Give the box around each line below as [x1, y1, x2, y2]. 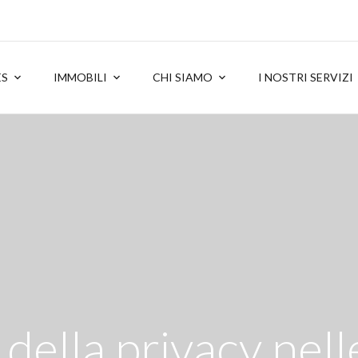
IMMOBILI [54, 70, 107, 84]
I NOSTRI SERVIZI [258, 70, 353, 84]
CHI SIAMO [153, 70, 213, 84]
